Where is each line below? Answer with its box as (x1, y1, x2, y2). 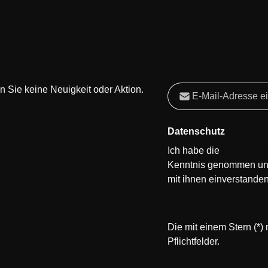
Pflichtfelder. (167, 236, 220, 246)
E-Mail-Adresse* (167, 84, 236, 94)
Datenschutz (167, 126, 225, 136)
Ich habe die (167, 145, 222, 156)
